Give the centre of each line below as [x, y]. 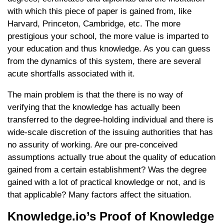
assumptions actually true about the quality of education [111, 157]
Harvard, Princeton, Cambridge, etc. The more [94, 23]
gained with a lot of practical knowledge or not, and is [106, 182]
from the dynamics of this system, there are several [104, 61]
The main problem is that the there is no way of [95, 94]
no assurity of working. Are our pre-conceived [92, 144]
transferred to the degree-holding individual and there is [110, 119]
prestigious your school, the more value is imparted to [108, 36]
